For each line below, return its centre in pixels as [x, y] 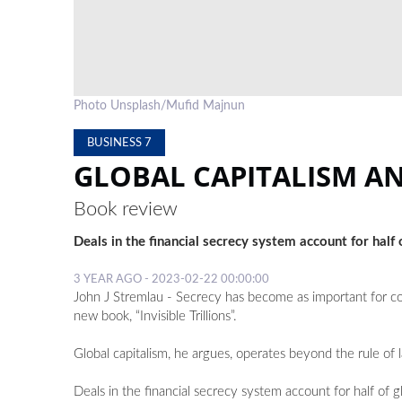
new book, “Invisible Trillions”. [156, 317]
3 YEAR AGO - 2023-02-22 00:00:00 [172, 280]
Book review [126, 210]
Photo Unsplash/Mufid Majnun [160, 106]
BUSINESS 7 [120, 143]
